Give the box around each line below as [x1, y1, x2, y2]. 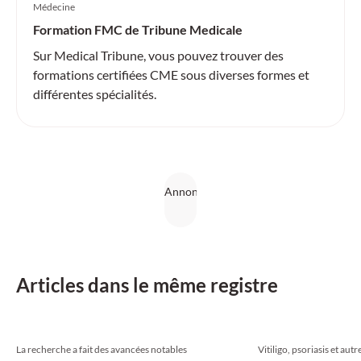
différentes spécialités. [33, 86, 156, 102]
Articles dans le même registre [16, 273, 278, 297]
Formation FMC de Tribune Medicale [33, 22, 243, 37]
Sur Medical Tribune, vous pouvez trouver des [33, 48, 284, 63]
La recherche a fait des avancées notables [16, 343, 187, 355]
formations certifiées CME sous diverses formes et [33, 67, 309, 82]
